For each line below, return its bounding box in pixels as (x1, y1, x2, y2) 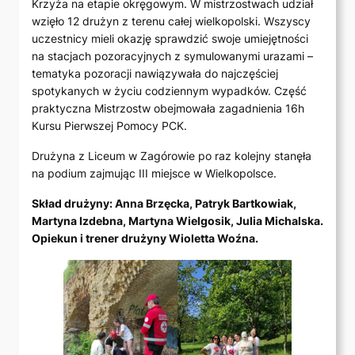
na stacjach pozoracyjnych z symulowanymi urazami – (32, 49, 313, 63)
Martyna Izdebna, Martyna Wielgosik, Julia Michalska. (32, 214, 323, 228)
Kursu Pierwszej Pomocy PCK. (32, 119, 190, 133)
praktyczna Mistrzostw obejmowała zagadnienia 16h (32, 101, 304, 116)
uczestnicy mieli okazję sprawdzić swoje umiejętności (32, 32, 308, 46)
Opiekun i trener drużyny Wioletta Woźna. (32, 231, 258, 246)
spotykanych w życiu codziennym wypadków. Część (32, 84, 307, 98)
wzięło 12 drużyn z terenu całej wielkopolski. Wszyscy (32, 14, 311, 29)
